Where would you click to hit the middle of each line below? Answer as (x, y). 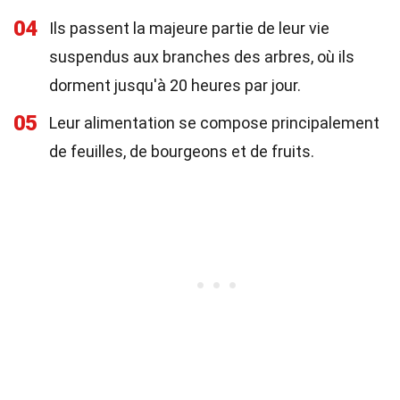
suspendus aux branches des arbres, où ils (202, 57)
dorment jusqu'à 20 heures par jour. (175, 85)
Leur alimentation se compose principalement (214, 123)
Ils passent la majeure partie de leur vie (189, 28)
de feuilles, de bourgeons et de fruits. (182, 151)
